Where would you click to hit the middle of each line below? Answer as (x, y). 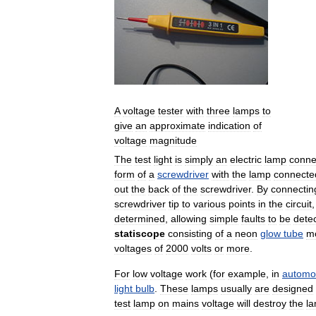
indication (229, 126)
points (242, 204)
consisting (190, 234)
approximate (177, 126)
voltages (133, 249)
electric (246, 160)
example (247, 274)
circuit (299, 204)
